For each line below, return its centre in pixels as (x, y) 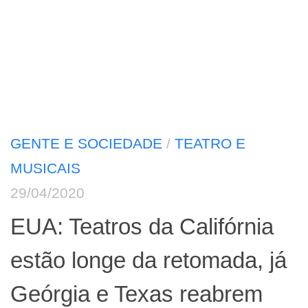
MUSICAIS (45, 168)
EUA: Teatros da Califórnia (142, 227)
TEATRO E (210, 143)
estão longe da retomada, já (148, 261)
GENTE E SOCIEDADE (86, 143)
